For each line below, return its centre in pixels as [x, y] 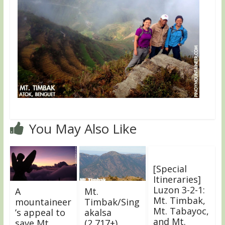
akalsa [98, 212]
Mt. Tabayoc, [181, 211]
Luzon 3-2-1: [179, 190]
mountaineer [43, 202]
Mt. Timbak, [180, 200]
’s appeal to [40, 212]
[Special [170, 168]
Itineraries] [177, 179]
